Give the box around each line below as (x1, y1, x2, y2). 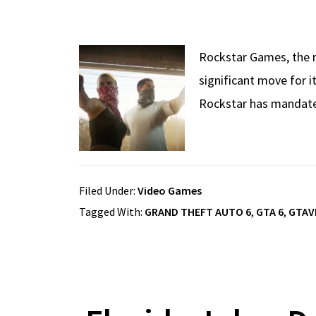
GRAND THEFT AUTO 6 (145, 204, 251, 219)
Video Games (138, 183, 202, 197)
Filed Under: (79, 183, 138, 197)
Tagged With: (79, 204, 145, 219)
